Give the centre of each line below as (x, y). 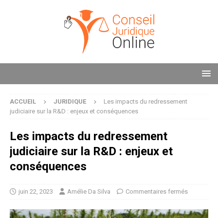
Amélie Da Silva (89, 191)
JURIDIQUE (70, 101)
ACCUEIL (23, 101)
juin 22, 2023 (36, 191)
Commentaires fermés (157, 191)
